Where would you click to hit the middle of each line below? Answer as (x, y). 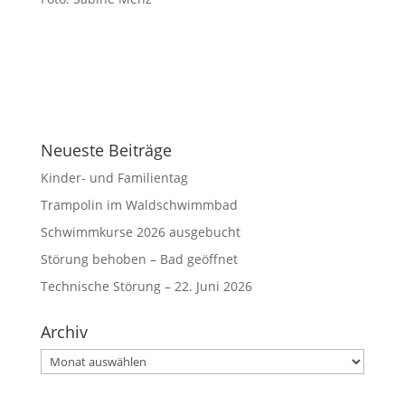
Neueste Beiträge (106, 150)
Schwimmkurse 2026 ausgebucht (140, 231)
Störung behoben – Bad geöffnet (139, 259)
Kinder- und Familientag (114, 177)
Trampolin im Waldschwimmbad (139, 204)
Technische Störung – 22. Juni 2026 (146, 286)
